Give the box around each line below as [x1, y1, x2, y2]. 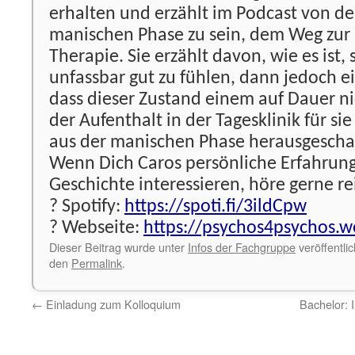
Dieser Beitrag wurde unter [49, 239, 188, 255]
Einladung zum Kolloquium [43, 296, 181, 312]
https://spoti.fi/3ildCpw [124, 197, 307, 216]
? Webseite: [49, 219, 143, 238]
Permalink [71, 254, 122, 271]
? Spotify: [49, 197, 124, 216]
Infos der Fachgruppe [188, 239, 296, 255]
